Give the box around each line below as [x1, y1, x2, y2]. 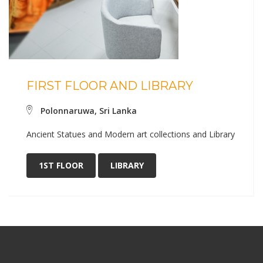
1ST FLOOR [39, 160, 83, 171]
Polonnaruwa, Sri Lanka [38, 105, 137, 117]
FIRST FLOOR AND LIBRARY [26, 79, 193, 93]
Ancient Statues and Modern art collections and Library [26, 129, 235, 140]
